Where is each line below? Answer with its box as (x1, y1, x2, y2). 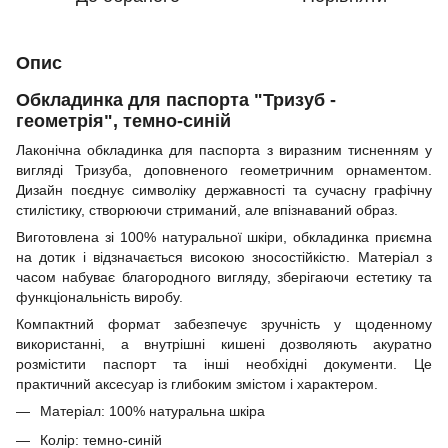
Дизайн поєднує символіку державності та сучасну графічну (16, 182, 432, 199)
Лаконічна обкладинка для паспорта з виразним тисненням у (16, 142, 432, 159)
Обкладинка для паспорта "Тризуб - (16, 90, 336, 110)
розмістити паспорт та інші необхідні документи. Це (16, 356, 432, 373)
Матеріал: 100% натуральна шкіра (40, 403, 265, 420)
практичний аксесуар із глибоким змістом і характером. (16, 376, 378, 393)
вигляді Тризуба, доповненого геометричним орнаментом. (16, 162, 432, 179)
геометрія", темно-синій (16, 111, 231, 131)
